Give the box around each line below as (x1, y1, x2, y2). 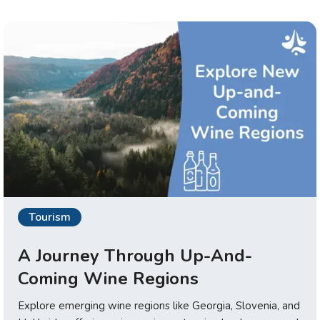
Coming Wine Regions (18, 267, 199, 291)
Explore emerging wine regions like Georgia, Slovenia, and (18, 299, 300, 314)
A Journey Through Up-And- (18, 244, 252, 268)
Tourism (29, 209, 71, 226)
